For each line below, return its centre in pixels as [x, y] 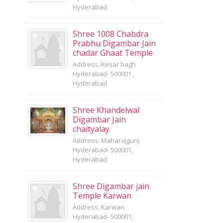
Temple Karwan [102, 195]
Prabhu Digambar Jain [114, 43]
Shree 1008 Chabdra [111, 34]
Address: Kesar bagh [104, 64]
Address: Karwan [99, 207]
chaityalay [91, 129]
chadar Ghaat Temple [113, 53]
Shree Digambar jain [111, 186]
